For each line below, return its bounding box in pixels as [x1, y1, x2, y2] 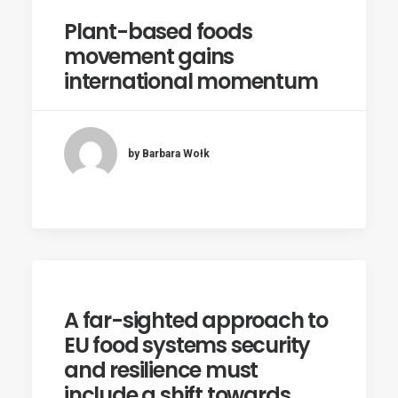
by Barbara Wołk [128, 147, 210, 160]
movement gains [64, 42, 235, 71]
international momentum [64, 67, 318, 96]
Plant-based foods [64, 17, 252, 46]
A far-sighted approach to [64, 306, 328, 335]
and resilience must [64, 355, 259, 385]
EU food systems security [64, 330, 311, 360]
